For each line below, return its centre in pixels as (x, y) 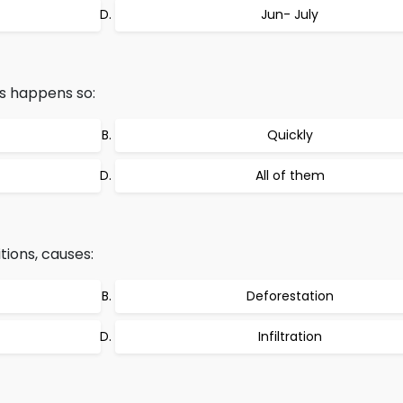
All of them (290, 175)
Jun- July (290, 14)
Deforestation (290, 296)
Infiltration (290, 336)
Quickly (290, 135)
